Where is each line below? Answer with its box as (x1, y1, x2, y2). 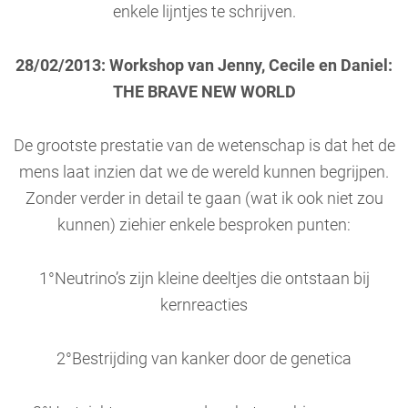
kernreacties (160, 296, 248, 314)
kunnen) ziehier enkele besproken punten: (57, 216, 351, 234)
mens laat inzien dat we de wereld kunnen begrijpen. (19, 163, 389, 181)
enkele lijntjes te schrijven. (112, 3, 296, 21)
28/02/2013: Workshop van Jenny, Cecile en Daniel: (15, 56, 393, 75)
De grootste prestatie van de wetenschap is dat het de (13, 137, 395, 155)
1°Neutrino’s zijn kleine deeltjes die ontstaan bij (38, 270, 370, 288)
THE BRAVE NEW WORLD (112, 83, 296, 101)
